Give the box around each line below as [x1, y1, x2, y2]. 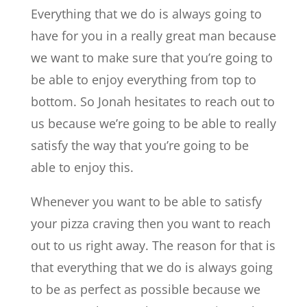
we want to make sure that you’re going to [30, 49, 273, 66]
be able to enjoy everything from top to [30, 71, 256, 88]
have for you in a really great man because [30, 27, 276, 44]
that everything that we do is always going [30, 259, 273, 275]
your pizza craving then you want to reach [30, 215, 271, 232]
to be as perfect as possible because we [30, 281, 260, 297]
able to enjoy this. [30, 159, 134, 175]
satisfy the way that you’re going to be [30, 137, 249, 153]
